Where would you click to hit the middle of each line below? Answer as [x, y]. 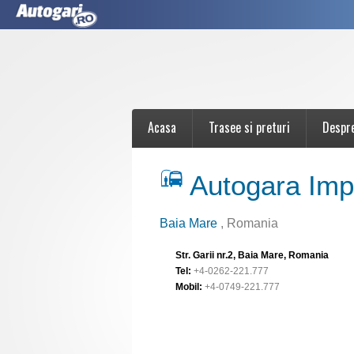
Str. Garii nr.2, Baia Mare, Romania [252, 255]
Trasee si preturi [249, 127]
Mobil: [189, 287]
